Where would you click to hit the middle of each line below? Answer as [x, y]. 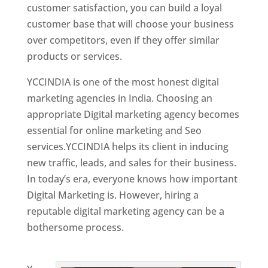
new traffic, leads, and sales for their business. [131, 162]
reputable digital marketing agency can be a [125, 211]
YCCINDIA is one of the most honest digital [123, 82]
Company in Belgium [73, 243]
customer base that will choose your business [130, 24]
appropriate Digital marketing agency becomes [133, 114]
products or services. [74, 56]
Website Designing [168, 227]
